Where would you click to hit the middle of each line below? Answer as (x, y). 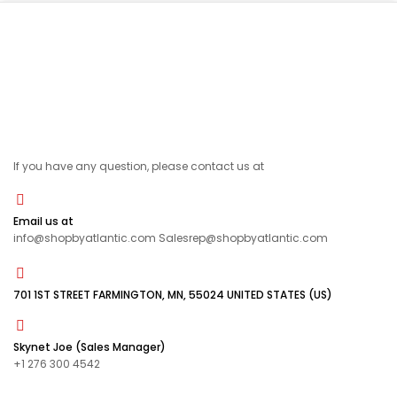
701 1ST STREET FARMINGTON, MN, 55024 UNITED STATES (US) (173, 295)
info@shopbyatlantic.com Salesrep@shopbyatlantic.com (171, 238)
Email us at (43, 221)
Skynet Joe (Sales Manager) (90, 347)
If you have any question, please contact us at (139, 166)
